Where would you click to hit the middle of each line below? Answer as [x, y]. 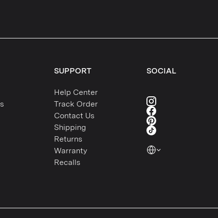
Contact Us [74, 116]
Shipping [70, 127]
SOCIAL [161, 71]
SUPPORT [73, 71]
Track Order [76, 104]
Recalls [67, 163]
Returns [68, 139]
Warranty [71, 151]
